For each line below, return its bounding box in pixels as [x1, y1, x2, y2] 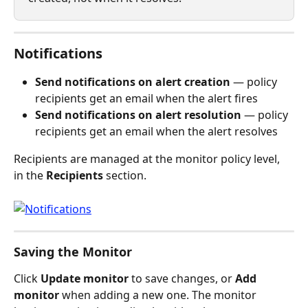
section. [103, 167, 146, 183]
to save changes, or [129, 270, 235, 286]
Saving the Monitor [14, 243, 132, 260]
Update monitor [41, 270, 129, 286]
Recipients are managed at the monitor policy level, [14, 151, 283, 166]
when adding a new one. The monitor [59, 287, 259, 302]
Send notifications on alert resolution [35, 107, 241, 122]
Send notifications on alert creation [35, 74, 230, 89]
